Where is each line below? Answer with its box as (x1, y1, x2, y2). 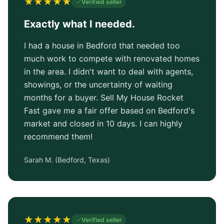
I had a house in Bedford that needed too (24, 40, 180, 50)
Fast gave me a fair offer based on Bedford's (24, 105, 194, 115)
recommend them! (24, 131, 92, 141)
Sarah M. (24, 155, 53, 164)
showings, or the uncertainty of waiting (24, 79, 172, 89)
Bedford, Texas (57, 155, 107, 164)
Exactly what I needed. (24, 18, 135, 30)
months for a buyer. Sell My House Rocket (24, 92, 183, 102)
